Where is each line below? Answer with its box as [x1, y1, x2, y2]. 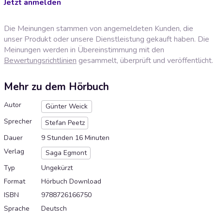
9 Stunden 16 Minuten [41, 133, 109, 143]
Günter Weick [46, 102, 88, 111]
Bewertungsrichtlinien [4, 55, 77, 66]
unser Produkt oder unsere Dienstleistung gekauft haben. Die [4, 33, 209, 45]
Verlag [4, 147, 24, 156]
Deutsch [41, 204, 67, 214]
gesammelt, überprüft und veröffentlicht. [77, 55, 213, 66]
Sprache [4, 204, 30, 214]
